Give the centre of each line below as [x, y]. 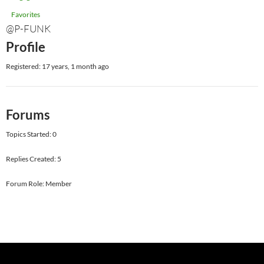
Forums [28, 115]
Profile [26, 47]
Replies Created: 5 [34, 159]
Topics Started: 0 [31, 134]
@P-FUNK [28, 29]
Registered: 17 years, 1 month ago [57, 66]
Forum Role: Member [39, 184]
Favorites [26, 14]
